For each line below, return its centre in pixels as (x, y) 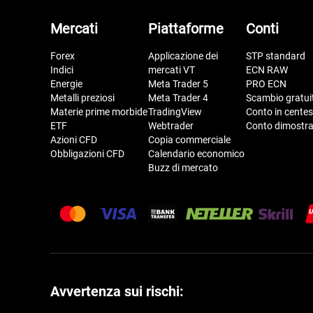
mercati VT (172, 70)
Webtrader (171, 125)
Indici (62, 70)
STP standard (276, 56)
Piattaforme (186, 28)
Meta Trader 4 (178, 97)
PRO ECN (266, 83)
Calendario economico (196, 153)
